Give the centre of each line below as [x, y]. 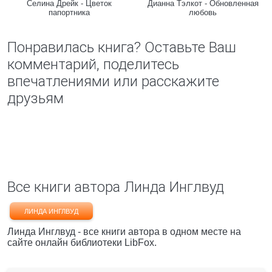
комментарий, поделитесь [93, 64]
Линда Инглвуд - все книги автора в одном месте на [124, 232]
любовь [203, 12]
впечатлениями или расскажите [113, 81]
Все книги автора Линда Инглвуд [116, 187]
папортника [69, 12]
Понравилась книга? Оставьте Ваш [122, 47]
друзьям [36, 98]
